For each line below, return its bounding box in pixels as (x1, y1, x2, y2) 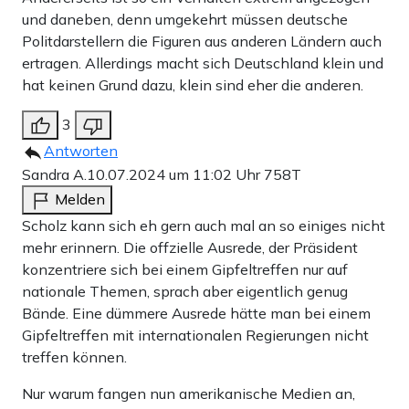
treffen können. (22, 347, 127, 366)
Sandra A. (22, 164, 87, 184)
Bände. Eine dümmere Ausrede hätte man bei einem (22, 303, 371, 322)
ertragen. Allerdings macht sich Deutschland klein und (22, 53, 383, 72)
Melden (55, 189, 105, 208)
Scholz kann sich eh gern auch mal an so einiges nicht (22, 215, 385, 235)
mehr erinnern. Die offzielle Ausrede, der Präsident (22, 237, 358, 257)
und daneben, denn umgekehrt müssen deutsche (22, 9, 348, 28)
